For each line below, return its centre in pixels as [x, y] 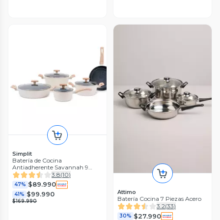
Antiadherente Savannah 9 [50, 167]
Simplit [22, 153]
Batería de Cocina [37, 160]
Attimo [127, 192]
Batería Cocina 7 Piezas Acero [159, 199]
